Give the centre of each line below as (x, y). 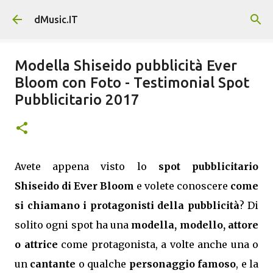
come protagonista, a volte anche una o (158, 244)
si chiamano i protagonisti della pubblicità (127, 205)
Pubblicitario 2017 (77, 100)
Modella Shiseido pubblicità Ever (126, 66)
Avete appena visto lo (87, 166)
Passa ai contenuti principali (136, 15)
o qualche (102, 264)
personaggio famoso (183, 264)
